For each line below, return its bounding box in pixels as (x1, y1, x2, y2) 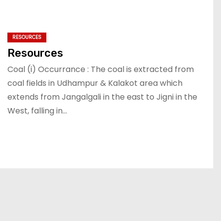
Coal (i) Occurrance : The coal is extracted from (7, 63, 194, 75)
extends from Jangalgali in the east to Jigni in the (7, 91, 197, 103)
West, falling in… (7, 105, 67, 116)
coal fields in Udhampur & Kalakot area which (7, 77, 183, 89)
